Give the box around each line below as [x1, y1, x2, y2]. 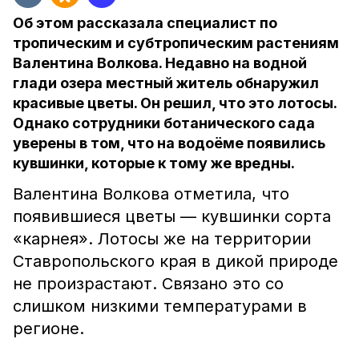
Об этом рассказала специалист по [13, 14, 277, 31]
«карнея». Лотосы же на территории [13, 229, 311, 248]
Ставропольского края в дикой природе [13, 252, 338, 271]
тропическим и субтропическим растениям [13, 34, 339, 51]
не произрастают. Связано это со [13, 274, 284, 293]
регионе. [13, 319, 84, 338]
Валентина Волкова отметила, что [13, 184, 289, 204]
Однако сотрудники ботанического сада [13, 115, 315, 131]
